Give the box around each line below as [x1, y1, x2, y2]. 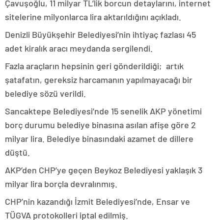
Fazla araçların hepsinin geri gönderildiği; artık [5, 60, 184, 71]
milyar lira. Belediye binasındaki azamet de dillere [5, 133, 193, 144]
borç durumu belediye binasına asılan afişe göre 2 [5, 119, 196, 130]
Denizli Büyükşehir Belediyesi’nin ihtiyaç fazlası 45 [5, 28, 196, 40]
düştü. [5, 146, 30, 158]
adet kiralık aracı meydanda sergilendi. [5, 42, 153, 54]
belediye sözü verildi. [5, 87, 86, 99]
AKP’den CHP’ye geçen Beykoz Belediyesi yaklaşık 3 [5, 164, 202, 175]
